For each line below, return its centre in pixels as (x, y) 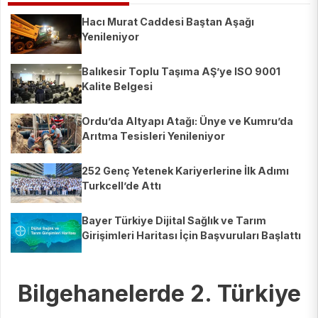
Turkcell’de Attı (121, 186)
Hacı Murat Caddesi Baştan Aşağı (168, 22)
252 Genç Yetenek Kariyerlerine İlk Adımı (185, 171)
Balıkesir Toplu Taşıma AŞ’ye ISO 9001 (181, 72)
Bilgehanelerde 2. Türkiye (159, 294)
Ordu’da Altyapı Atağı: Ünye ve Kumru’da (187, 121)
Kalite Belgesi (117, 87)
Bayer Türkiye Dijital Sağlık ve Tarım (174, 221)
